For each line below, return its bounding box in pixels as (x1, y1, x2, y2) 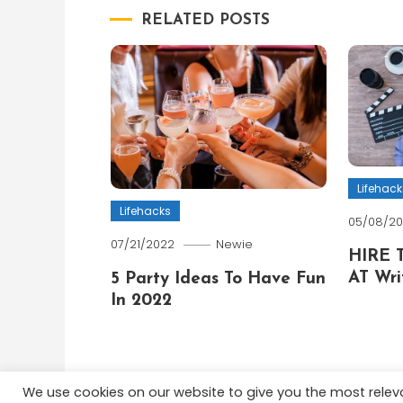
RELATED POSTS (141, 13, 270, 28)
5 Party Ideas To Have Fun (110, 271, 326, 289)
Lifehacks (119, 203, 171, 219)
